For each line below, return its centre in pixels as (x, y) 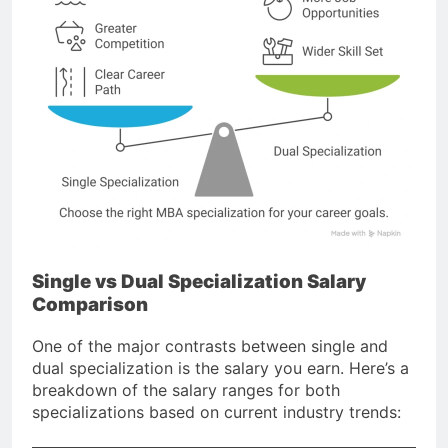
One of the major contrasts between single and (210, 345)
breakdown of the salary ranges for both (186, 389)
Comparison (90, 305)
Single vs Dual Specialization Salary (199, 282)
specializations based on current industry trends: (216, 411)
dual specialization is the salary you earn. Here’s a (220, 367)
